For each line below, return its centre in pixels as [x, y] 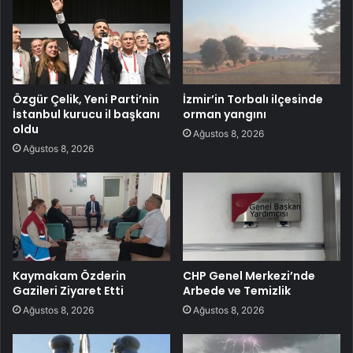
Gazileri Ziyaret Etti [68, 291]
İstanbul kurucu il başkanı [86, 114]
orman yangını [225, 114]
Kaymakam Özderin [69, 276]
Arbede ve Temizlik [237, 291]
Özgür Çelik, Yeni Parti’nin [86, 99]
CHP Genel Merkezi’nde [249, 276]
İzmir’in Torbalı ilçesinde [253, 99]
